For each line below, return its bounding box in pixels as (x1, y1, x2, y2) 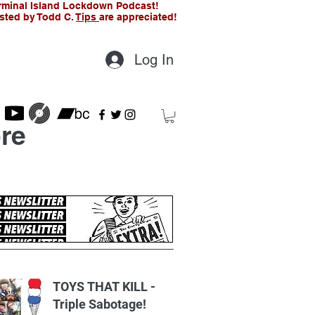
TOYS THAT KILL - (53, 279, 155, 295)
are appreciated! (99, 11, 177, 22)
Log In (134, 51, 174, 68)
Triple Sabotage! (53, 297, 146, 312)
